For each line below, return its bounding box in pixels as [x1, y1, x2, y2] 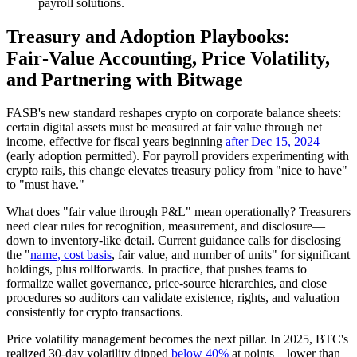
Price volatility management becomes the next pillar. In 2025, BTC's [6, 332, 348, 347]
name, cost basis [30, 248, 112, 262]
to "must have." [6, 178, 84, 192]
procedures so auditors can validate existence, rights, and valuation [6, 291, 339, 305]
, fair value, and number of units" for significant [112, 248, 350, 262]
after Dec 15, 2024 [226, 135, 320, 149]
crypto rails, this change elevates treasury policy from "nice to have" [6, 163, 347, 178]
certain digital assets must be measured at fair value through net [6, 120, 322, 135]
